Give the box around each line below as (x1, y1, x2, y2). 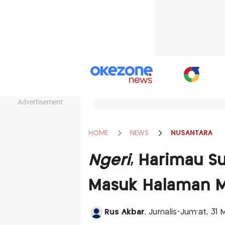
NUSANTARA (170, 129, 212, 137)
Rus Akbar (104, 208, 145, 216)
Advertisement (18, 98, 63, 106)
